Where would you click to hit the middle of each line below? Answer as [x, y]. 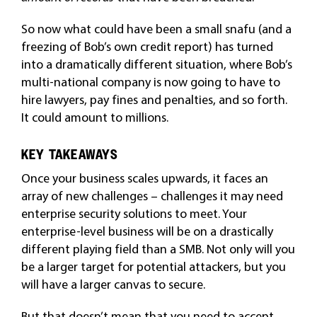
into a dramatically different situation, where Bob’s [156, 64]
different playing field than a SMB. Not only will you [158, 249]
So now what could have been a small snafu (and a [156, 29]
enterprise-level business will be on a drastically [147, 231]
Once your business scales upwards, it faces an [144, 178]
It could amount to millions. [94, 117]
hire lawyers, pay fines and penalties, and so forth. [154, 99]
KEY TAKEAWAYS [70, 155]
